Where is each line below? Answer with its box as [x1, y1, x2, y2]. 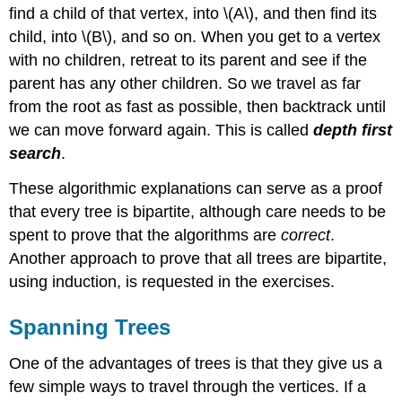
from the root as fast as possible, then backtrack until [9, 98, 387, 117]
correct [281, 225, 331, 244]
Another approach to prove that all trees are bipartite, [9, 249, 388, 267]
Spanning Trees [9, 314, 171, 339]
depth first [313, 121, 393, 140]
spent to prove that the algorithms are [9, 225, 282, 244]
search [9, 144, 62, 163]
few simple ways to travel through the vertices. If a [9, 377, 367, 396]
